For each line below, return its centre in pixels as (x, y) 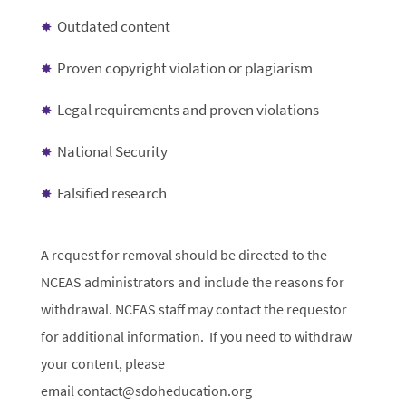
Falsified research (111, 193)
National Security (112, 152)
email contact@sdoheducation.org (146, 391)
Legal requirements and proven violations (188, 110)
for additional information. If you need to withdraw (196, 337)
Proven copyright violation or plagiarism (184, 68)
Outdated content (113, 27)
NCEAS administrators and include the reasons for (192, 282)
